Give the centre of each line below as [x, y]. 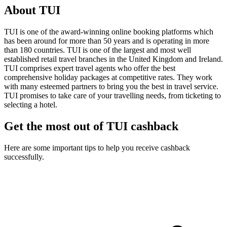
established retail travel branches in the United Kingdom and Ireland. [113, 59]
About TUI [32, 10]
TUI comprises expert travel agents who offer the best [90, 68]
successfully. [24, 157]
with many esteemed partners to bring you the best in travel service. [111, 86]
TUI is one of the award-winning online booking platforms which [109, 31]
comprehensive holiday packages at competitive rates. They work [108, 77]
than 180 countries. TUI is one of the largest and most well [98, 50]
